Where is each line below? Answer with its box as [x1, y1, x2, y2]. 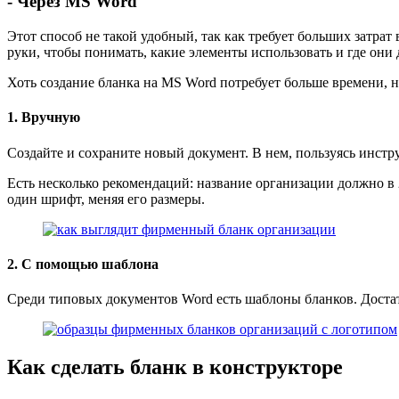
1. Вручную [7, 110, 80, 126]
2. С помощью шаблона [7, 256, 159, 272]
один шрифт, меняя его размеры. [7, 191, 205, 207]
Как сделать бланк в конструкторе [7, 355, 343, 379]
